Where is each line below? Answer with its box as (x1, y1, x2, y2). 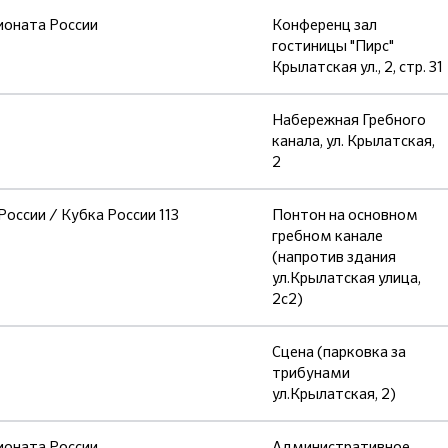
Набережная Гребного (272, 110, 426, 130)
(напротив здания (272, 247, 396, 267)
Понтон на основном (272, 205, 418, 225)
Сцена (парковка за (272, 342, 406, 362)
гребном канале (272, 226, 383, 246)
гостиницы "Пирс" (272, 36, 394, 56)
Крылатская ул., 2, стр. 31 (272, 57, 443, 77)
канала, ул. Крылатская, (272, 131, 435, 151)
